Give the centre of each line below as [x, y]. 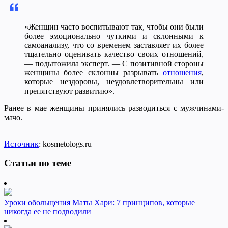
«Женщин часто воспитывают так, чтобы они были [114, 26]
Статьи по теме [38, 163]
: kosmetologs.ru [65, 144]
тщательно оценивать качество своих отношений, [114, 54]
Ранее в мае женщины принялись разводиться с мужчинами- [114, 108]
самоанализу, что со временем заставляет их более [114, 45]
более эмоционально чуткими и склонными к [114, 36]
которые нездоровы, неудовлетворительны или [114, 81]
